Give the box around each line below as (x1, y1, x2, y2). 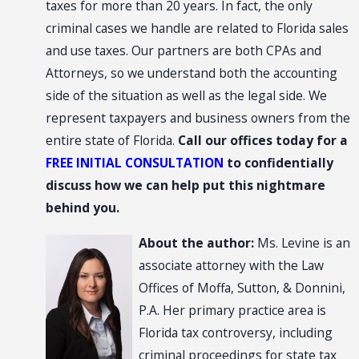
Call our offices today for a (177, 131, 348, 150)
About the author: (138, 233, 254, 252)
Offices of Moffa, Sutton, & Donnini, (138, 278, 345, 296)
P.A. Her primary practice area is (138, 301, 326, 319)
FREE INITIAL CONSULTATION (45, 154, 224, 172)
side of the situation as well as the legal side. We (45, 87, 327, 105)
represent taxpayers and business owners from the (45, 109, 350, 127)
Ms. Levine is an (253, 233, 350, 252)
